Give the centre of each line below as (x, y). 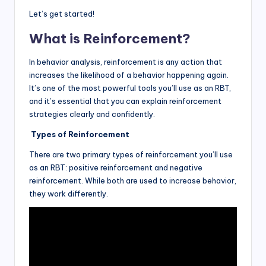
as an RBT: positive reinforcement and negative (116, 168)
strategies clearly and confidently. (92, 114)
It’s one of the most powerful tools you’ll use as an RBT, (130, 88)
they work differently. (69, 194)
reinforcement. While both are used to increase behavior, (133, 181)
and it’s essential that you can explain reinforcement (125, 101)
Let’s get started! (62, 14)
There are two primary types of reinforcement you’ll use (131, 155)
